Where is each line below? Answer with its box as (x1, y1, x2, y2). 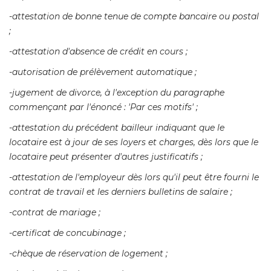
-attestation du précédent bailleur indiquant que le (9, 122, 224, 134)
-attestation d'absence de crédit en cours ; (9, 46, 188, 57)
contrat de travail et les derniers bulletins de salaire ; (9, 186, 232, 198)
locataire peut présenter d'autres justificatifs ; (9, 151, 203, 163)
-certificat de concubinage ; (9, 227, 126, 239)
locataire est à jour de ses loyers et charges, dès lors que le (9, 137, 258, 148)
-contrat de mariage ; (9, 207, 100, 218)
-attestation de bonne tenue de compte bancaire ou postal (9, 11, 259, 22)
